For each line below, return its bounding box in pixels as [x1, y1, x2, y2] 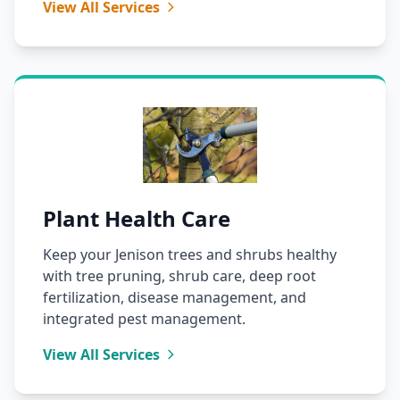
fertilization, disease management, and [43, 287, 306, 308]
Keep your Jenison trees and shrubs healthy [43, 245, 337, 265]
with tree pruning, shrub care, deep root [43, 266, 316, 287]
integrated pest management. [43, 309, 246, 329]
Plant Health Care [43, 204, 230, 234]
